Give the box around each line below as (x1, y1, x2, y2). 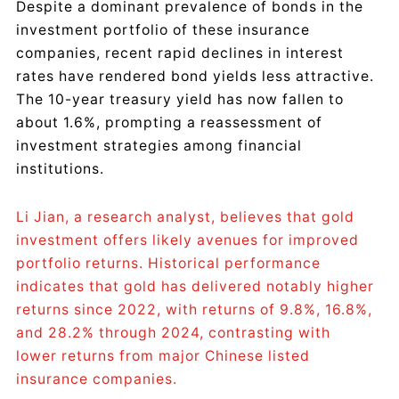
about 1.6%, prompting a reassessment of (16, 113, 322, 131)
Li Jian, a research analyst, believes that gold (16, 208, 354, 226)
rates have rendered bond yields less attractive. (16, 67, 374, 85)
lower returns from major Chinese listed (16, 347, 310, 365)
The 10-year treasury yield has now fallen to (16, 90, 344, 108)
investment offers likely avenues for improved (16, 232, 359, 249)
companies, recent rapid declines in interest (16, 44, 344, 61)
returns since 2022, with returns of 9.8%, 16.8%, (16, 301, 372, 319)
